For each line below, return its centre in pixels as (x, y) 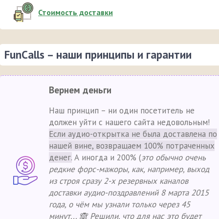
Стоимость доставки (76, 12)
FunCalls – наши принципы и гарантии (98, 55)
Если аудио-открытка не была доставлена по (133, 134)
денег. (60, 157)
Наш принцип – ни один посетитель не (122, 110)
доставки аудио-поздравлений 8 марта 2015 (129, 193)
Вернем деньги (80, 90)
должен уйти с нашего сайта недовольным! (129, 122)
